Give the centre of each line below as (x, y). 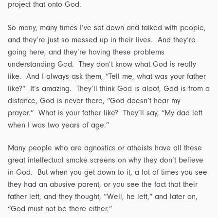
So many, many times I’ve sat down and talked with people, (107, 27)
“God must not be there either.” (60, 209)
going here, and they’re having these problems (86, 52)
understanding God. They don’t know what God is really (102, 64)
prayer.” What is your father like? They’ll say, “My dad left (105, 113)
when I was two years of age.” (58, 125)
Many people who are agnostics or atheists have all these (105, 148)
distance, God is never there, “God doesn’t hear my (94, 100)
